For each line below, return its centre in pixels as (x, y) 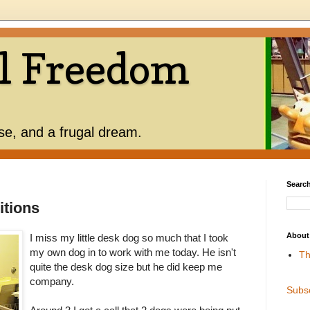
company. (52, 282)
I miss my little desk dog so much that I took (129, 238)
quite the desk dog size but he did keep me (126, 267)
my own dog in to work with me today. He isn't (133, 253)
